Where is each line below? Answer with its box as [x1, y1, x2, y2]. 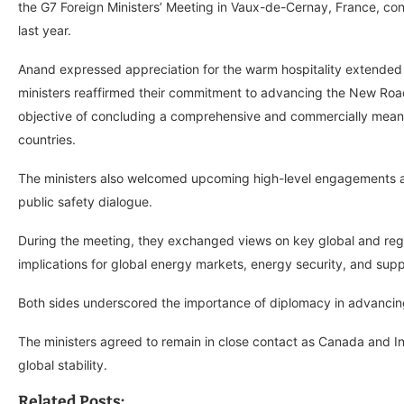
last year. [18, 23, 71, 39]
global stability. [18, 357, 107, 373]
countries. [18, 132, 76, 148]
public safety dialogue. [18, 194, 152, 210]
